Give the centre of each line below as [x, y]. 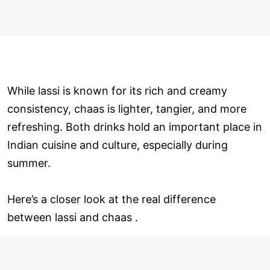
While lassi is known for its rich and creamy [117, 90]
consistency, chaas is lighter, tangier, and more [127, 108]
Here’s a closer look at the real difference [111, 199]
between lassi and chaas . [73, 217]
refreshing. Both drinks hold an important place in [135, 127]
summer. [29, 163]
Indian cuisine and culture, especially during [118, 145]
